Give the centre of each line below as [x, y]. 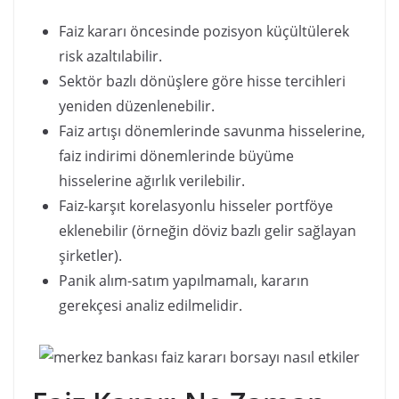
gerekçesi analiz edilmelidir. [151, 306]
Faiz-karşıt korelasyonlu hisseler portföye [196, 206]
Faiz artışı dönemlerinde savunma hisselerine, [212, 131]
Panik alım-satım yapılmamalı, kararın [184, 281]
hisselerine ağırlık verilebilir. [152, 181]
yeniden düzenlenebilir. [137, 106]
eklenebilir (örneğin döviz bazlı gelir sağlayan [208, 231]
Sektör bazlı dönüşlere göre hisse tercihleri [202, 81]
